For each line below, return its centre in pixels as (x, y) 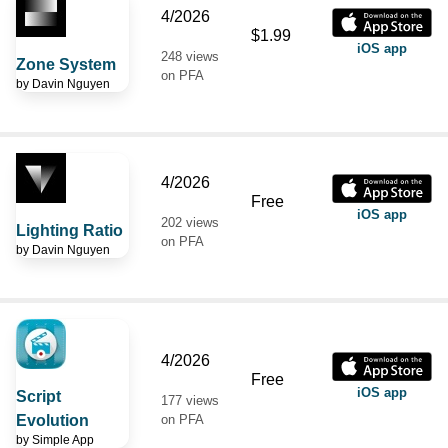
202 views (190, 222)
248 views (190, 56)
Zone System (66, 64)
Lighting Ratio (69, 230)
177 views (190, 400)
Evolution (52, 420)
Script (38, 396)
